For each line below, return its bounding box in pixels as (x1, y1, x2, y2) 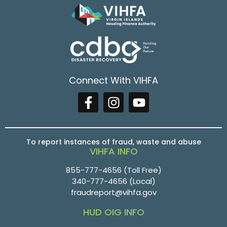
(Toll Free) (121, 165, 162, 176)
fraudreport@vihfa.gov (70, 187, 157, 198)
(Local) (127, 176, 156, 187)
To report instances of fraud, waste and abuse (26, 137, 201, 147)
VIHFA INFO (89, 145, 138, 158)
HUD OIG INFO (83, 206, 144, 219)
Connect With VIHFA (69, 74, 158, 87)
